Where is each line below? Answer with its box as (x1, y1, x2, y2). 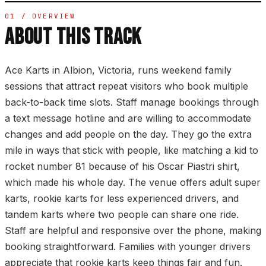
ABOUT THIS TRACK (5, 24, 142, 51)
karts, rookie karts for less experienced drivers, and (5, 192, 239, 205)
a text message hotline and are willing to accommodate (5, 112, 251, 125)
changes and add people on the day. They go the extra (5, 128, 252, 141)
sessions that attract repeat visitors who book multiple (5, 80, 248, 93)
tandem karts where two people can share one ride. (5, 208, 239, 221)
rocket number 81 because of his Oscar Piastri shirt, (5, 160, 240, 173)
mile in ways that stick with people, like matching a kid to (5, 144, 258, 157)
